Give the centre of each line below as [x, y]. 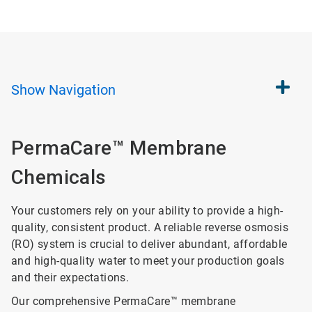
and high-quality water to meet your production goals [148, 261]
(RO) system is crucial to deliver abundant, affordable [149, 244]
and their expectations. [70, 278]
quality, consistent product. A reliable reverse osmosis [150, 227]
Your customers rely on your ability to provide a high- [147, 211]
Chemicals [59, 177]
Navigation [82, 90]
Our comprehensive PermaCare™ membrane [124, 301]
